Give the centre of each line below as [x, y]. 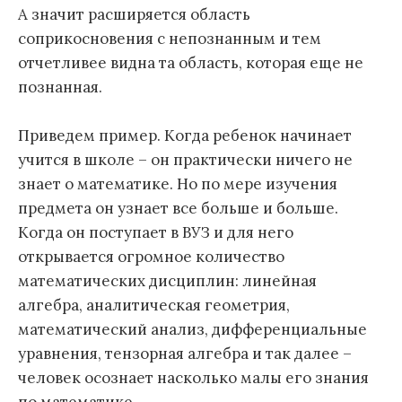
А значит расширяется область [134, 14]
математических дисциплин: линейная [167, 281]
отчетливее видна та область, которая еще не [191, 62]
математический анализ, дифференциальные [192, 330]
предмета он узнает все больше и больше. [178, 209]
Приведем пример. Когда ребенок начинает [185, 136]
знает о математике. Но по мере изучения [178, 184]
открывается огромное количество [151, 257]
